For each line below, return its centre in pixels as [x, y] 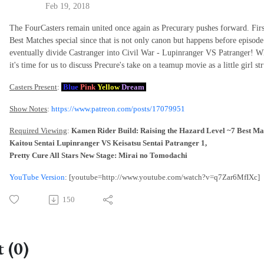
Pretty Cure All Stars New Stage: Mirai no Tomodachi [99, 156]
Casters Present [33, 87]
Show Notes [28, 109]
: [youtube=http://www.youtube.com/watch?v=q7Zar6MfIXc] [162, 177]
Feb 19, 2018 [67, 6]
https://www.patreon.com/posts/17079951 [118, 109]
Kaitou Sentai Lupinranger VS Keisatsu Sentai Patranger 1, [109, 143]
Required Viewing [38, 131]
